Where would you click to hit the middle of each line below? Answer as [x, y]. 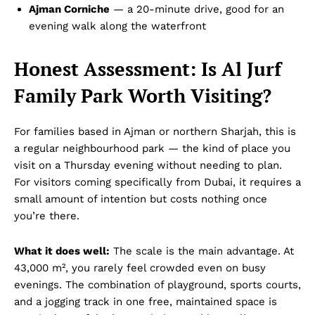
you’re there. [47, 216]
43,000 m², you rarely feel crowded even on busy [140, 268]
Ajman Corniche [69, 9]
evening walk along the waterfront [117, 26]
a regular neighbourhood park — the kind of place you [152, 148]
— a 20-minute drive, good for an [197, 9]
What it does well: [62, 251]
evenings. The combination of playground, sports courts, [157, 284]
